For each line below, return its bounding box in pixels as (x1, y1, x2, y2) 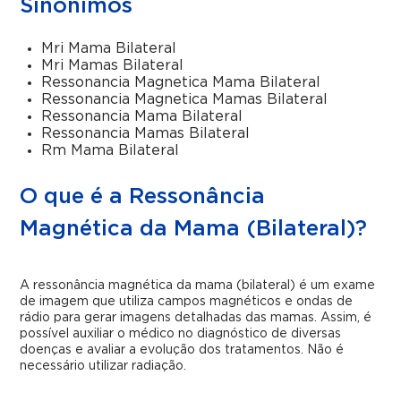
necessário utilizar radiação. (20, 360, 187, 372)
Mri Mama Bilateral (41, 41, 177, 55)
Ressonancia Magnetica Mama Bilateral (41, 75, 321, 90)
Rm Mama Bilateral (41, 143, 180, 158)
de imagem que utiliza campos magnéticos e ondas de (20, 295, 354, 308)
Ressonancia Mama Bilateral (41, 109, 243, 124)
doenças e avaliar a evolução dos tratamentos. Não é (20, 344, 345, 356)
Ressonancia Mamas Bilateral (41, 126, 251, 141)
